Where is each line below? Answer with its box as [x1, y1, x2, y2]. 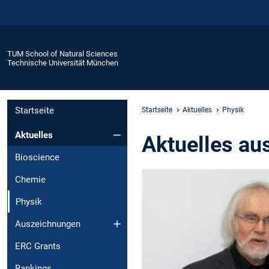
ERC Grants [15, 240, 61, 252]
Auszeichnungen [15, 218, 80, 229]
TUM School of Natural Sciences [7, 49, 118, 58]
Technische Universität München [7, 58, 118, 67]
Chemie [15, 174, 46, 185]
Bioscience [15, 151, 59, 163]
